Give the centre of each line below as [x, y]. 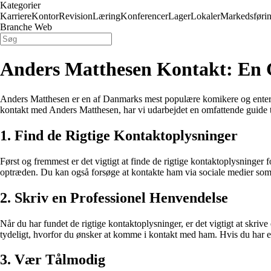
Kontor [45, 16]
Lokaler [205, 16]
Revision [76, 16]
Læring [106, 16]
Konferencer [144, 16]
